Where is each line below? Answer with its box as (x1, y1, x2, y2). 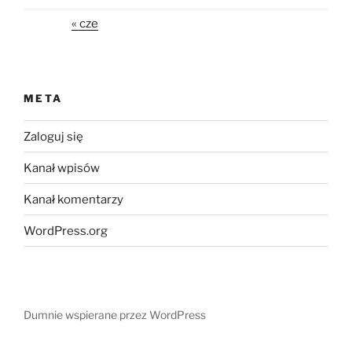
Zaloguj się (24, 129, 83, 144)
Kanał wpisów (24, 160, 100, 175)
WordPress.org (24, 223, 108, 238)
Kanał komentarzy (24, 192, 123, 207)
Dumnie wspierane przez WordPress (24, 308, 206, 322)
